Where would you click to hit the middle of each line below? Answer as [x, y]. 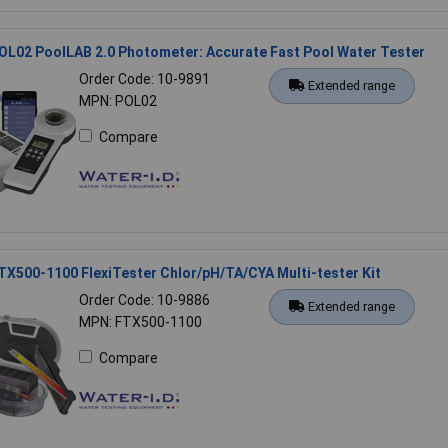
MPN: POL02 [117, 100]
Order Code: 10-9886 [144, 299]
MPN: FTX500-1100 [140, 321]
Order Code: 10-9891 [144, 78]
